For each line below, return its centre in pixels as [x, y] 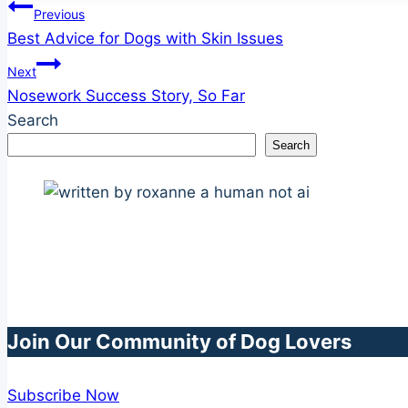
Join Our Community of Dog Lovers [179, 341]
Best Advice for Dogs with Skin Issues [145, 39]
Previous [59, 15]
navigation [71, 51]
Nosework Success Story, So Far [126, 96]
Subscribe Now [63, 396]
